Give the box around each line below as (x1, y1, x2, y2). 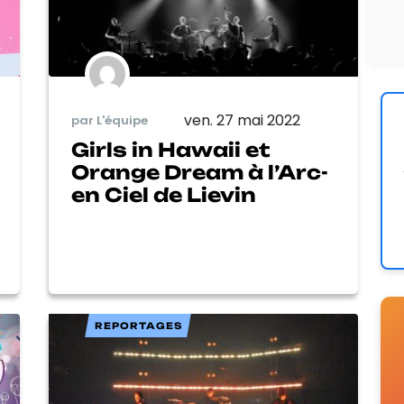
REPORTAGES (94, 319, 182, 331)
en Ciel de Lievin (71, 182, 256, 207)
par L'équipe (71, 112, 148, 130)
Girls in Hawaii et (71, 137, 271, 161)
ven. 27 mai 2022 (183, 109, 300, 131)
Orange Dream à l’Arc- (71, 160, 328, 184)
